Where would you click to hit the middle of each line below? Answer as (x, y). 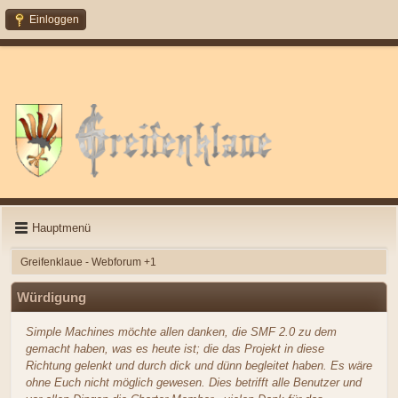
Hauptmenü (61, 228)
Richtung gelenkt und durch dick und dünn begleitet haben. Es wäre (199, 365)
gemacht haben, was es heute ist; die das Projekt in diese (175, 348)
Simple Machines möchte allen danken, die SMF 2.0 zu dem (181, 331)
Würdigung (52, 297)
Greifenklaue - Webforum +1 (88, 262)
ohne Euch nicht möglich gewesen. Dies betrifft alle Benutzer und (194, 382)
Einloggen (54, 20)
